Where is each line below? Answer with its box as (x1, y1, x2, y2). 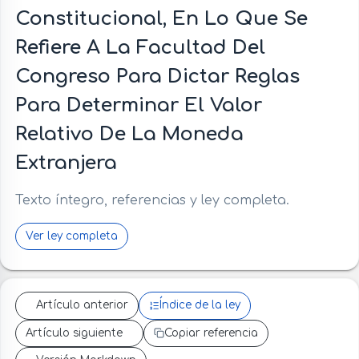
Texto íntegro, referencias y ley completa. (14, 193, 289, 208)
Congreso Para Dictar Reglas (14, 66, 300, 88)
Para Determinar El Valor (14, 95, 262, 117)
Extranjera (14, 152, 117, 175)
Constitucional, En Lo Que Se (14, 8, 308, 30)
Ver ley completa (25, 230, 118, 243)
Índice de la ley (159, 299, 241, 312)
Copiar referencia (164, 326, 259, 339)
